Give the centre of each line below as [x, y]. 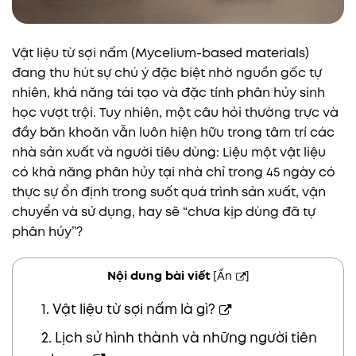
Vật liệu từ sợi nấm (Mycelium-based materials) [161, 52]
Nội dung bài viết [158, 276]
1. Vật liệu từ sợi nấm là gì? [128, 310]
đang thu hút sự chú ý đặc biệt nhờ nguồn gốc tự [167, 72]
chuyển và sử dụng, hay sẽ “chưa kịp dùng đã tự [164, 211]
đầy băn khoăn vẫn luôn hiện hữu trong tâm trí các [173, 132]
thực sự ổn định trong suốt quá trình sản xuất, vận [169, 192]
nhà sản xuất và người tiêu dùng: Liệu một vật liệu [169, 152]
